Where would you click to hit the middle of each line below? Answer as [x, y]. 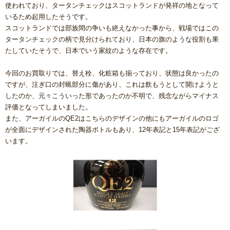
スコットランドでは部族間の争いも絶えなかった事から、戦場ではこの [112, 28]
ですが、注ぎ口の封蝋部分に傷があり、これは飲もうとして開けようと [112, 85]
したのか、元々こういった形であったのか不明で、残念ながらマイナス [112, 96]
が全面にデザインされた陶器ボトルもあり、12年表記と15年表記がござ [112, 130]
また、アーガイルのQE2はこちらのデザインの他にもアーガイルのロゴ [112, 119]
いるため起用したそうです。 [49, 17]
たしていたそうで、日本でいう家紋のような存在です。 [89, 51]
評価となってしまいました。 [49, 107]
